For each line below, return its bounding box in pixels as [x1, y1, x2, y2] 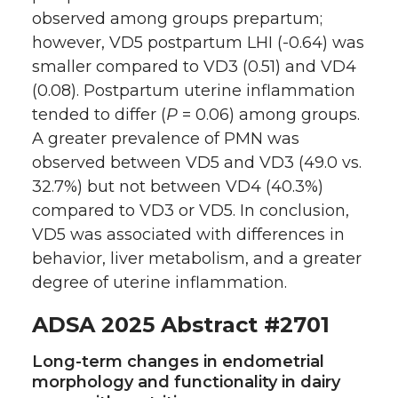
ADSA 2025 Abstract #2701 [32, 312, 330, 338]
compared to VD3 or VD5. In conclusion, [32, 201, 349, 221]
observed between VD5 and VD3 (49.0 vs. [32, 153, 362, 173]
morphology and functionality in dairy [32, 372, 340, 393]
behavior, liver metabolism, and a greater [32, 249, 362, 269]
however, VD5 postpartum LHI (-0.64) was [32, 33, 364, 53]
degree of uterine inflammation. [32, 273, 287, 293]
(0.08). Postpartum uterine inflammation [32, 81, 355, 101]
